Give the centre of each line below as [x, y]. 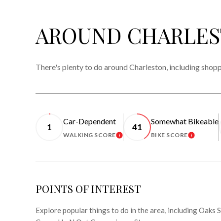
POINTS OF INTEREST [88, 188]
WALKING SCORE [90, 135]
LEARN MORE [141, 138]
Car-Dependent [90, 121]
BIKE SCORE [169, 135]
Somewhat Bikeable [184, 121]
